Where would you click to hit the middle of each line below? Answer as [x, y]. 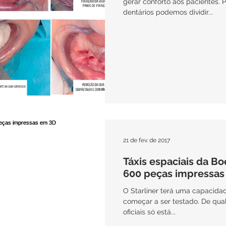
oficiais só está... [149, 212]
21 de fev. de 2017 [147, 140]
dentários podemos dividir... [168, 12]
